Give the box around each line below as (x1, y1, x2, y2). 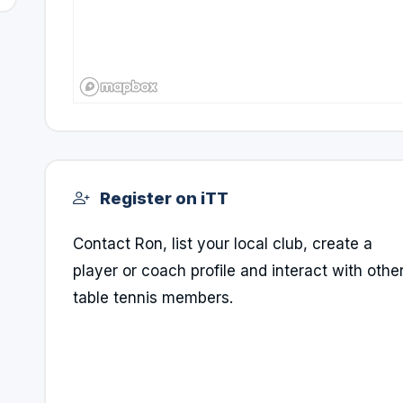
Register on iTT (96, 188, 228, 208)
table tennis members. (73, 289, 233, 307)
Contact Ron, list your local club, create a (73, 235, 372, 253)
